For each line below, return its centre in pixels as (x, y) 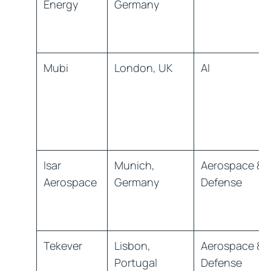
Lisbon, (132, 246)
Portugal (135, 263)
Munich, (134, 165)
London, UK (143, 68)
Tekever (63, 246)
